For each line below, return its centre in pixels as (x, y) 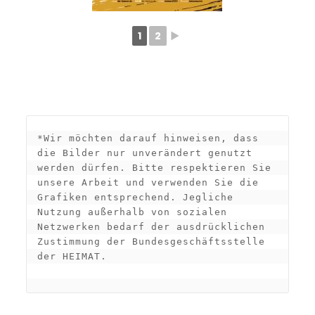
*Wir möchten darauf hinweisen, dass (148, 138)
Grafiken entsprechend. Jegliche (135, 197)
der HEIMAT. (72, 256)
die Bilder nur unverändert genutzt (144, 153)
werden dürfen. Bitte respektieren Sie (154, 168)
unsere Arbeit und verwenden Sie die (148, 182)
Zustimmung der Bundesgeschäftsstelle (151, 242)
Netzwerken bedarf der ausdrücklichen (151, 227)
